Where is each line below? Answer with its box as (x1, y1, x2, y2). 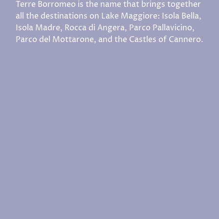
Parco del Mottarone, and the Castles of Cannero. (16, 34, 203, 45)
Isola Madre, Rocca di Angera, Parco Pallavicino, (16, 22, 195, 33)
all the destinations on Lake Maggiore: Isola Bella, (16, 11, 201, 22)
